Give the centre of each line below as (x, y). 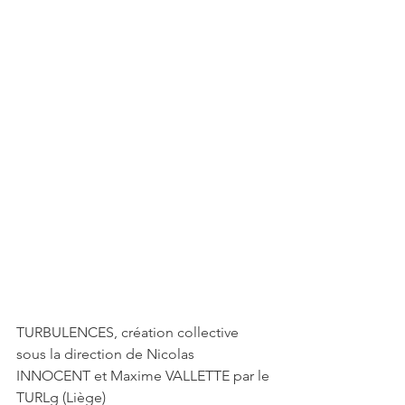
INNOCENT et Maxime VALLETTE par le (145, 375)
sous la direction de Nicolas (107, 353)
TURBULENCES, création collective (129, 332)
